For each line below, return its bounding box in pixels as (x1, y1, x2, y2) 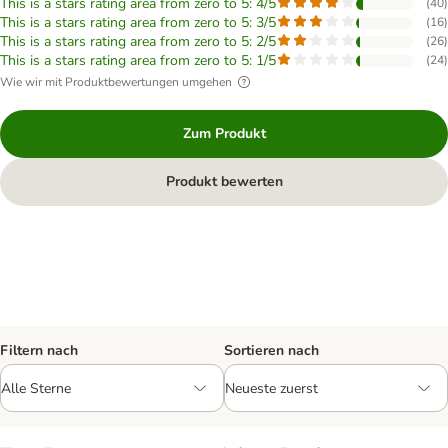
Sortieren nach (224, 341, 319, 360)
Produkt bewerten (165, 172, 283, 191)
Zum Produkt (182, 124, 266, 143)
